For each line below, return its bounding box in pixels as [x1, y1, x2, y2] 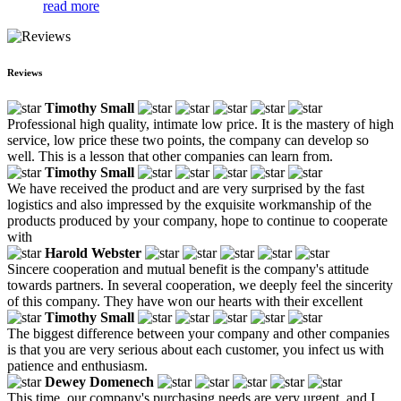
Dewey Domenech [45, 373, 154, 389]
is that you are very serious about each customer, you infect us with [7, 341, 384, 357]
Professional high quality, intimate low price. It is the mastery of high [7, 115, 394, 132]
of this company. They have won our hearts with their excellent [7, 293, 363, 309]
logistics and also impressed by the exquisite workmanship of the [7, 196, 371, 212]
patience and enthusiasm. [7, 357, 148, 373]
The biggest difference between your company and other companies [7, 325, 389, 341]
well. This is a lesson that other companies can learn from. [7, 148, 333, 164]
